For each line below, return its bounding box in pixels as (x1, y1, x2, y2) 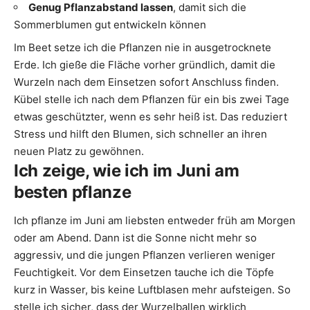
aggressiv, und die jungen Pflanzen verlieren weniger (14, 248, 275, 262)
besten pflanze (14, 181, 131, 202)
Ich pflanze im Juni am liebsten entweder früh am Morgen (14, 214, 295, 228)
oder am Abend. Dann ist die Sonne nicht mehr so (14, 231, 257, 245)
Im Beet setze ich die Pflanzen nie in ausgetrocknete (14, 40, 271, 54)
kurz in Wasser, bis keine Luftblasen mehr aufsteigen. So (14, 283, 291, 297)
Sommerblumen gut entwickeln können (14, 18, 206, 32)
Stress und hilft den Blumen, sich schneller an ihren (14, 127, 267, 140)
